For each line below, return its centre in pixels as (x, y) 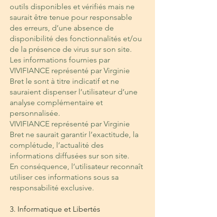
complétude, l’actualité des (57, 145)
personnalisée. (35, 113)
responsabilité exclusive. (52, 188)
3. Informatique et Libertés (55, 209)
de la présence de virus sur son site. (71, 49)
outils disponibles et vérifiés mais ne (72, 7)
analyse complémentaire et (56, 102)
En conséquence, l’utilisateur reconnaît (76, 166)
